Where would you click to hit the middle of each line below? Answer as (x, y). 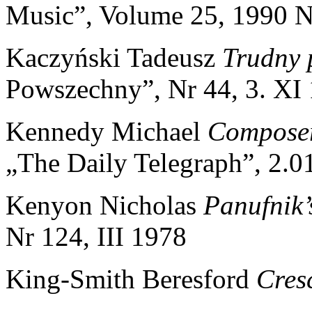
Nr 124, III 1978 (96, 236)
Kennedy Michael (107, 131)
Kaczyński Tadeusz (114, 57)
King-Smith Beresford (131, 279)
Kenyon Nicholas (104, 205)
